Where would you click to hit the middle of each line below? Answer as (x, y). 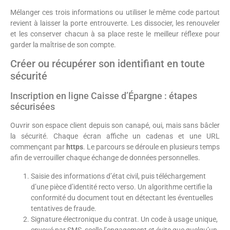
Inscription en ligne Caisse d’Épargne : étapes (104, 96)
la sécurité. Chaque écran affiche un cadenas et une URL (115, 136)
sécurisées (33, 107)
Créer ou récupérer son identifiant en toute (108, 64)
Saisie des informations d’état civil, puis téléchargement (118, 176)
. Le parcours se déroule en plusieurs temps (151, 147)
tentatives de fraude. (64, 208)
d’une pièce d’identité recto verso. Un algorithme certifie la (122, 187)
